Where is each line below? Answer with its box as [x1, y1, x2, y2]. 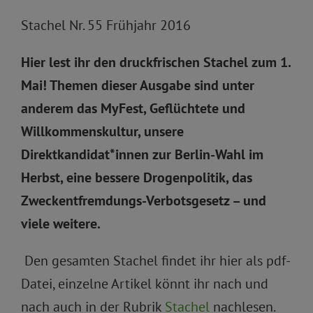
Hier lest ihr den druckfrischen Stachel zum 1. [21, 53, 291, 72]
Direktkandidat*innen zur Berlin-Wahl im [21, 145, 263, 164]
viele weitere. [21, 214, 101, 233]
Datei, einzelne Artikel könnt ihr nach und [21, 275, 268, 293]
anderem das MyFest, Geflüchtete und [21, 99, 245, 118]
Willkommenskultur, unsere [21, 122, 184, 141]
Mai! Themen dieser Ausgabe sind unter [21, 76, 254, 95]
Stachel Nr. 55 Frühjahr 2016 [21, 16, 191, 35]
